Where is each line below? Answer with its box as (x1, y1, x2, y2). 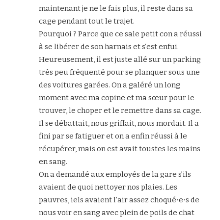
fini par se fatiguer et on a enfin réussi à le (39, 131, 187, 140)
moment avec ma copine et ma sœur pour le (39, 93, 194, 102)
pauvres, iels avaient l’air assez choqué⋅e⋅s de (39, 195, 199, 204)
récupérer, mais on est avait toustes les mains (39, 144, 200, 153)
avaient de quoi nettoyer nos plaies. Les (39, 182, 177, 192)
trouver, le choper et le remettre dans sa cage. (39, 106, 201, 115)
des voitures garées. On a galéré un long (39, 80, 180, 89)
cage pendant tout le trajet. (39, 16, 135, 26)
